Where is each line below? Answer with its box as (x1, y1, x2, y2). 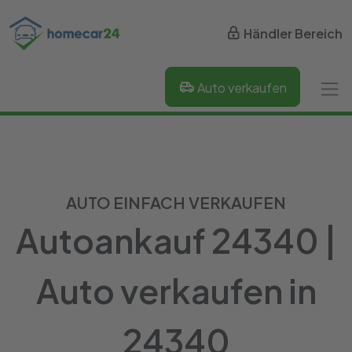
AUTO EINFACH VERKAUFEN (66, 192, 286, 213)
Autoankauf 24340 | (16, 218, 336, 261)
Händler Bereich (244, 25, 343, 42)
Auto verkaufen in (35, 269, 317, 311)
